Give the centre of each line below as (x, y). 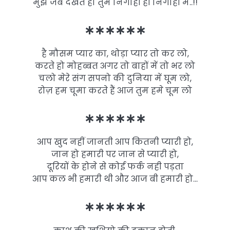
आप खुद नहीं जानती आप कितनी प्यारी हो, (115, 142)
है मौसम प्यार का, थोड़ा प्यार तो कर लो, (115, 54)
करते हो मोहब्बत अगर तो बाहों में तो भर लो (115, 66)
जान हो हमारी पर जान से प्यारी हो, (115, 155)
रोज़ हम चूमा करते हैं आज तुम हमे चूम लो (115, 91)
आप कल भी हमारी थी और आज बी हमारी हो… (115, 179)
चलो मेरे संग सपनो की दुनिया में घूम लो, (115, 79)
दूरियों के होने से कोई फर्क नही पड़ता (115, 167)
